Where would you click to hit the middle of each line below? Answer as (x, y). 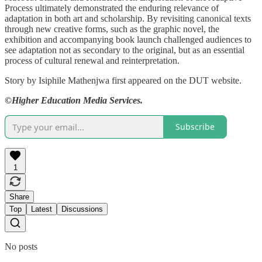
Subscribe (195, 127)
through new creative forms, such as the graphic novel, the (112, 29)
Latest (42, 209)
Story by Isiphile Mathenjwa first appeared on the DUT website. (123, 80)
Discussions (82, 209)
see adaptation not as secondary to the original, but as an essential (125, 50)
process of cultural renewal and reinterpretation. (92, 60)
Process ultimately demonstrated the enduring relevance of (112, 8)
